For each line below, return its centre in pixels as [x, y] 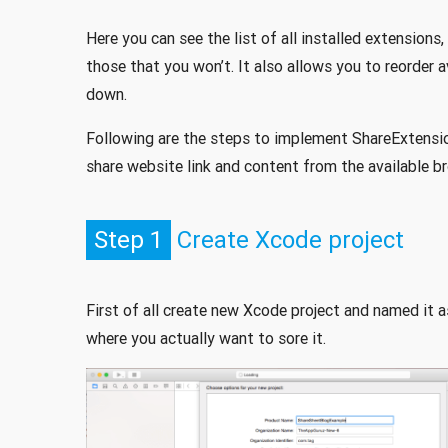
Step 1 [128, 240]
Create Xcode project [290, 240]
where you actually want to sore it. [205, 338]
